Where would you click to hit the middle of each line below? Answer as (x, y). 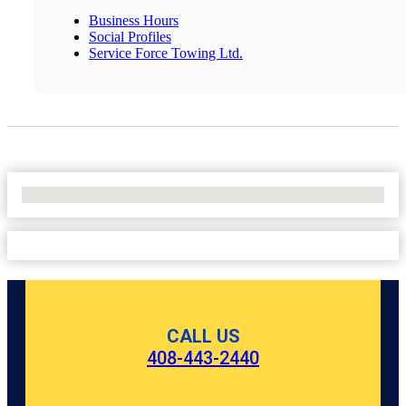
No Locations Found (81, 194)
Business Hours (134, 20)
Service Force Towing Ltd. (166, 53)
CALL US (203, 337)
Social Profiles (130, 36)
